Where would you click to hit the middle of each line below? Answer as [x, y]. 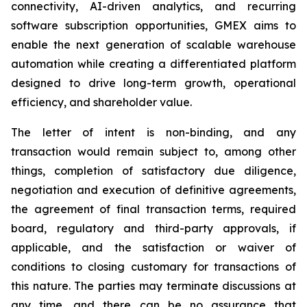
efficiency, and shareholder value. [101, 102]
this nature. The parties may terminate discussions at [153, 286]
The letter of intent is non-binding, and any [153, 132]
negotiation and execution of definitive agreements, [153, 190]
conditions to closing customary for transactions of [153, 267]
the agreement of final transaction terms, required [153, 209]
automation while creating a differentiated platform [153, 64]
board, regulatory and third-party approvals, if [153, 228]
